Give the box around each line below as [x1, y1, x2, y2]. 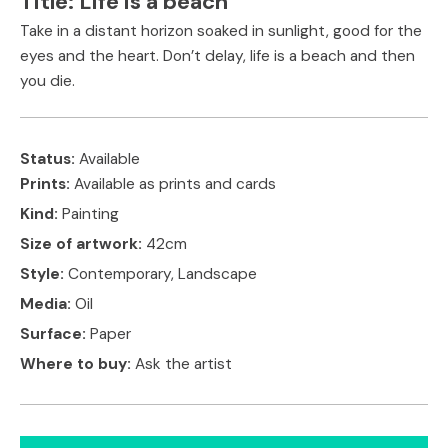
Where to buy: [20, 353, 135, 374]
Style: [20, 263, 68, 284]
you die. [20, 71, 75, 91]
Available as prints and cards [74, 173, 276, 194]
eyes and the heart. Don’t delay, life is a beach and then [20, 46, 415, 66]
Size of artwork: [20, 233, 146, 254]
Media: [20, 293, 75, 314]
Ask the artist [135, 353, 232, 374]
